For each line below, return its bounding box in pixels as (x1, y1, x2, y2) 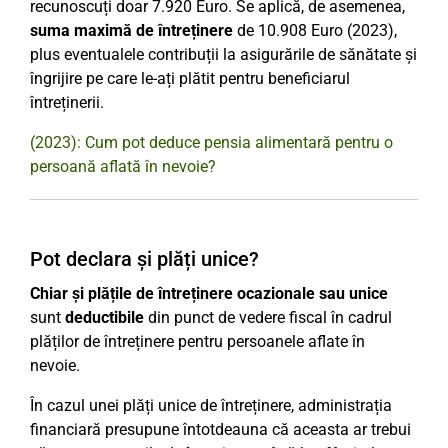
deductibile (65, 308, 144, 327)
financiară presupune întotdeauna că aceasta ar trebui (30, 420, 411, 439)
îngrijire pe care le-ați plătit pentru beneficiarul (30, 69, 350, 88)
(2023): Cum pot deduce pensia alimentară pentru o (30, 133, 393, 152)
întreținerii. (30, 93, 104, 112)
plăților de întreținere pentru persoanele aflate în (30, 332, 365, 351)
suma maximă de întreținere (30, 21, 233, 40)
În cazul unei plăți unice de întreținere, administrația (30, 396, 392, 415)
